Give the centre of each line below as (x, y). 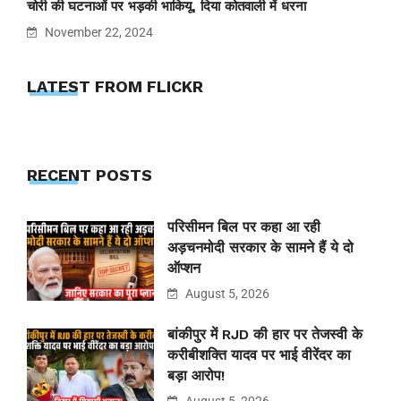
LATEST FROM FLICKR (115, 86)
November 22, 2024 (98, 32)
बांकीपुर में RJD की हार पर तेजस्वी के (265, 335)
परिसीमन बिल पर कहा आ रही (244, 227)
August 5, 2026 (226, 294)
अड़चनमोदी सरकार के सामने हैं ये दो (260, 248)
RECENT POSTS (90, 175)
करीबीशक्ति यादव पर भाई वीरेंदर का (259, 355)
